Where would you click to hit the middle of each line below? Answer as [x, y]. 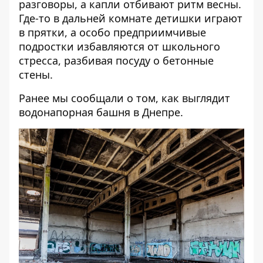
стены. [36, 75]
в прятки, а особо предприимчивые [112, 32]
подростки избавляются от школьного [119, 46]
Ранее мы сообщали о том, [90, 98]
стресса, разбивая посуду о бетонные [116, 60]
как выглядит [196, 98]
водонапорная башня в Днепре [100, 112]
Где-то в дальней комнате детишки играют [131, 18]
